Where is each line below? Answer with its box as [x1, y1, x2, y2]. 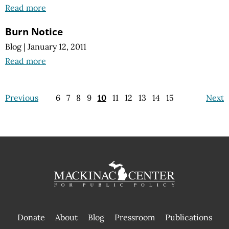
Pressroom [114, 212, 155, 222]
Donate [17, 212, 45, 222]
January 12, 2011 [28, 41, 86, 52]
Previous [5, 92, 38, 103]
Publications [165, 212, 212, 222]
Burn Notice [5, 24, 63, 38]
